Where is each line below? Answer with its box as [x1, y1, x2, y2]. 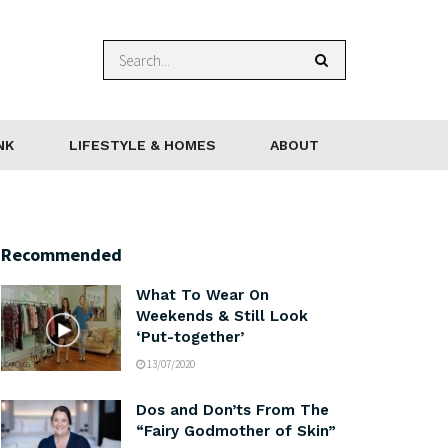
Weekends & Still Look [136, 307, 308, 325]
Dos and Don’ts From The [136, 401, 329, 419]
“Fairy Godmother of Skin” [136, 422, 336, 440]
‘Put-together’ [136, 328, 244, 346]
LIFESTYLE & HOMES [68, 137, 216, 153]
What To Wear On [136, 286, 269, 304]
